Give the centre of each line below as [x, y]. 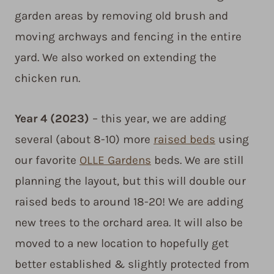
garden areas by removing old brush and [121, 16]
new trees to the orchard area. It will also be [129, 223]
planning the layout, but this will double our [130, 181]
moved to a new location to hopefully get [122, 244]
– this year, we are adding [158, 119]
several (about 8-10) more [84, 140]
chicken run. [47, 79]
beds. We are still [197, 161]
